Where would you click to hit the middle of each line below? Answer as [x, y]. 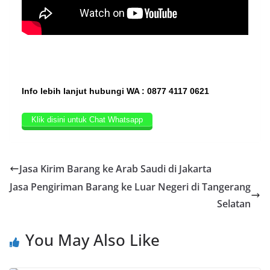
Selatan [234, 203]
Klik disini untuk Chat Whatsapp [87, 119]
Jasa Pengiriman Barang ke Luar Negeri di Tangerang [130, 187]
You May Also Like [93, 240]
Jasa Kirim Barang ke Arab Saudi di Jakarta [115, 168]
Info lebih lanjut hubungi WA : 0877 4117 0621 [115, 91]
